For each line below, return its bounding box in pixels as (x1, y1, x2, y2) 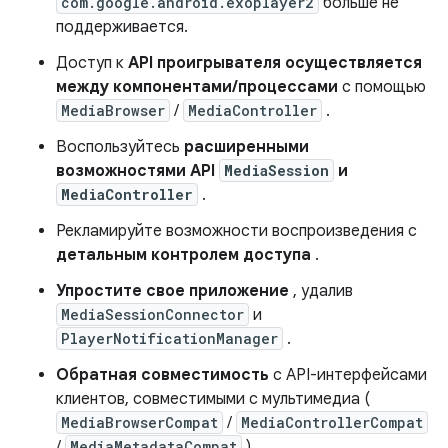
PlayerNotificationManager (61, 329, 278, 348)
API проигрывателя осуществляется (128, 53, 422, 73)
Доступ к (56, 53, 128, 73)
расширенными (184, 137, 309, 157)
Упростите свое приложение (56, 281, 289, 301)
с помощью (338, 77, 426, 97)
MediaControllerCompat (241, 413, 423, 432)
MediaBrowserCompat (61, 413, 218, 432)
